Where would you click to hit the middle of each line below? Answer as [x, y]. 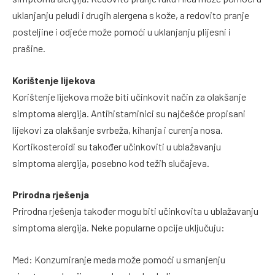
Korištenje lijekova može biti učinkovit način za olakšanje [129, 96]
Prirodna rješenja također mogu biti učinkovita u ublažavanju [135, 211]
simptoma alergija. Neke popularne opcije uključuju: [118, 228]
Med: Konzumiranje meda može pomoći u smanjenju [119, 259]
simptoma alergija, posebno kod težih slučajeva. [111, 163]
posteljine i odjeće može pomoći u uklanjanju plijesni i [122, 32]
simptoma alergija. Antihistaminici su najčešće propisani [129, 113]
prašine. [29, 48]
